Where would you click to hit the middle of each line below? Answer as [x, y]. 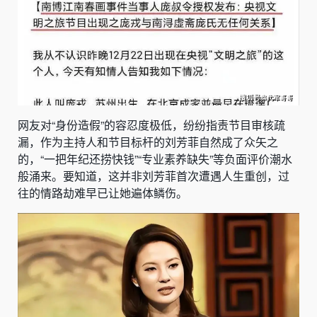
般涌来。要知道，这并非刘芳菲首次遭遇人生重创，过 [154, 175]
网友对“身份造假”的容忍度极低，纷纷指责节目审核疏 [151, 125]
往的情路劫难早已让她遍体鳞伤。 [103, 192]
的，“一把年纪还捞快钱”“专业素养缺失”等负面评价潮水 [155, 158]
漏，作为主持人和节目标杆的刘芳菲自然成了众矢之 [148, 142]
